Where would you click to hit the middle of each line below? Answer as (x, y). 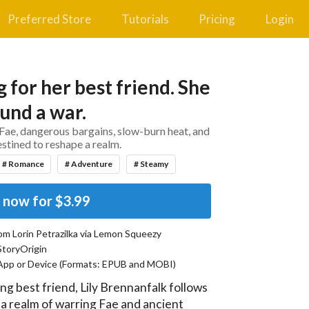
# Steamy (151, 163)
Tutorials (145, 19)
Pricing (217, 19)
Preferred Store (50, 19)
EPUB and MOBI (138, 263)
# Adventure (89, 163)
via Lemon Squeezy (120, 233)
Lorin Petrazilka (45, 233)
